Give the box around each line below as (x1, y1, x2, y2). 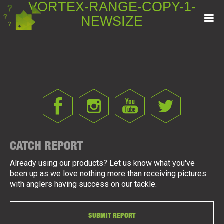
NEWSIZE (81, 14, 143, 29)
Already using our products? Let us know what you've (10, 158, 195, 168)
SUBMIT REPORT (88, 211, 135, 219)
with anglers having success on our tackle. (10, 179, 157, 189)
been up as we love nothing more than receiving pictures (10, 169, 206, 178)
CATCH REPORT (10, 138, 83, 152)
